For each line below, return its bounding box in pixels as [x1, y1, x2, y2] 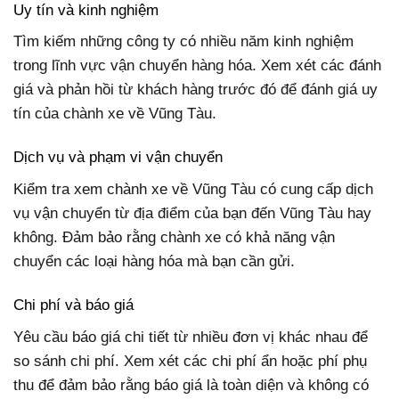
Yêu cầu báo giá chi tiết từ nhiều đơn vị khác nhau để [13, 328, 368, 346]
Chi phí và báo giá [13, 297, 134, 314]
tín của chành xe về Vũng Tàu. [13, 105, 216, 123]
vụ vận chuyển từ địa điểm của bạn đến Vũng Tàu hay [13, 204, 371, 222]
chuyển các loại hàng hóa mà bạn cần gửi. [13, 252, 295, 270]
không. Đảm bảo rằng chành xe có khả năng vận [13, 228, 335, 246]
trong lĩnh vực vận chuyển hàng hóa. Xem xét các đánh [13, 57, 381, 75]
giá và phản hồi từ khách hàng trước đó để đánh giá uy [13, 81, 378, 99]
